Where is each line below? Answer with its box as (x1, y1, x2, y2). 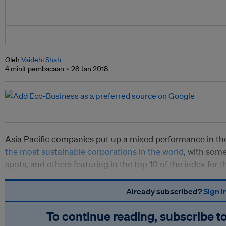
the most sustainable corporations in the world (5, 146, 184, 157)
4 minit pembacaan (5, 64, 64, 74)
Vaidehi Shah (21, 55, 61, 65)
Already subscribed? (126, 186, 203, 197)
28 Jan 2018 (71, 64, 108, 74)
